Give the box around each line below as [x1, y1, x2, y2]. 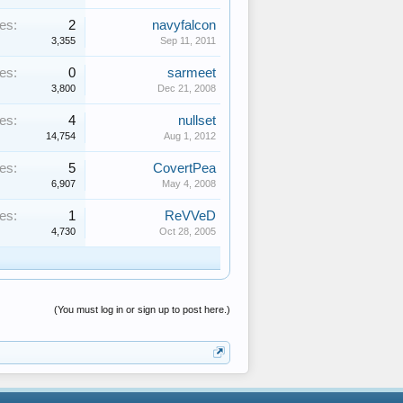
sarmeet [167, 66, 216, 80]
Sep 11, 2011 [160, 35, 216, 46]
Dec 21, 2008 [157, 83, 216, 94]
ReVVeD [165, 209, 216, 223]
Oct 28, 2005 [159, 226, 216, 237]
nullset [178, 113, 216, 128]
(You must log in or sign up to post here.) [54, 304, 230, 315]
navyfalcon [152, 18, 216, 32]
